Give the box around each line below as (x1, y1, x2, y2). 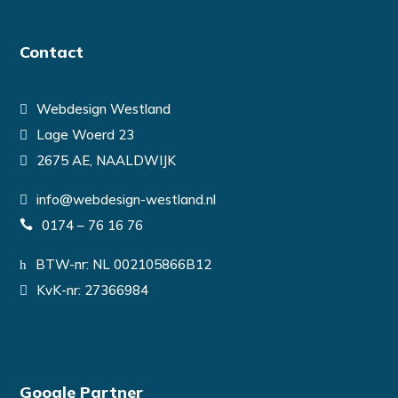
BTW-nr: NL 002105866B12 (36, 256, 212, 274)
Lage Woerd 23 (36, 126, 135, 144)
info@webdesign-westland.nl (36, 191, 217, 209)
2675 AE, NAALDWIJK (36, 152, 177, 170)
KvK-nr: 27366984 (36, 282, 149, 299)
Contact (20, 42, 84, 63)
